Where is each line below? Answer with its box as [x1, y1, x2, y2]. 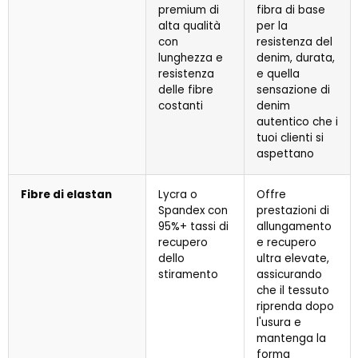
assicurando [257, 267, 322, 282]
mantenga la [257, 331, 326, 346]
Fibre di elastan [21, 187, 112, 202]
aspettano [257, 146, 314, 161]
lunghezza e [158, 50, 223, 66]
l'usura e [257, 315, 301, 330]
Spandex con [158, 203, 228, 218]
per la [257, 18, 288, 34]
